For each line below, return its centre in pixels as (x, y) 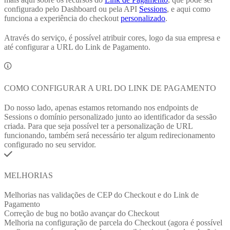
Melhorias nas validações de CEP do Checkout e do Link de (101, 195)
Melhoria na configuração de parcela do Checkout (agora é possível (113, 222)
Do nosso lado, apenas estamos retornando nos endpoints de (101, 107)
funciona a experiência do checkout (62, 18)
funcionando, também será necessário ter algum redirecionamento (110, 135)
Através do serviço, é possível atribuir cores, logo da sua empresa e (112, 37)
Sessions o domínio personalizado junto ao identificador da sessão (110, 117)
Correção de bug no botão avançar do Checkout (82, 213)
